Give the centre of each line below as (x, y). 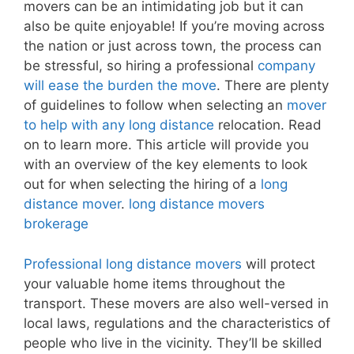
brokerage (56, 224)
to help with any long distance (119, 125)
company (286, 66)
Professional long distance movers (133, 264)
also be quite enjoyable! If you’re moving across (174, 26)
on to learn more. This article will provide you (166, 145)
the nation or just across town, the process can (173, 46)
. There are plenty (273, 86)
